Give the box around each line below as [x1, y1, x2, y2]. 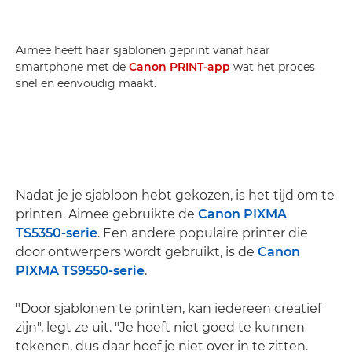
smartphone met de [16, 59, 129, 74]
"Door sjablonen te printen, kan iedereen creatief [16, 300, 321, 316]
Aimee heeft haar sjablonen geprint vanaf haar [16, 42, 270, 57]
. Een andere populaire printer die [97, 225, 308, 240]
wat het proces [230, 59, 315, 74]
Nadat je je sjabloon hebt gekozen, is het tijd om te [16, 187, 335, 203]
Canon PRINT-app [129, 59, 230, 74]
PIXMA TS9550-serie [16, 262, 145, 278]
